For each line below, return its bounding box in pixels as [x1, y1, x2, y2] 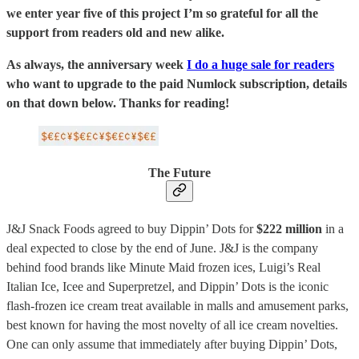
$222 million [256, 221, 322, 236]
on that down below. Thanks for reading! [6, 96, 229, 111]
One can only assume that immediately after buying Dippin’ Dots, [6, 337, 337, 351]
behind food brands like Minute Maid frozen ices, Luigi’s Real [6, 260, 321, 274]
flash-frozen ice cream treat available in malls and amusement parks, [6, 298, 349, 313]
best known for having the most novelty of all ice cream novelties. [6, 317, 338, 332]
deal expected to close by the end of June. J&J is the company [6, 240, 318, 255]
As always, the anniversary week [6, 58, 187, 72]
